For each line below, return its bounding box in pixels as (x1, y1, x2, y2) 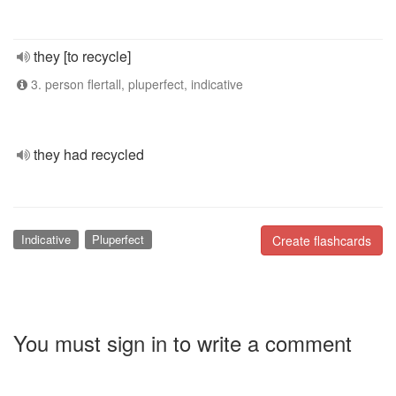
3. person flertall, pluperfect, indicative (27, 75, 243, 93)
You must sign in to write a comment (13, 326, 352, 358)
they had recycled (34, 144, 144, 164)
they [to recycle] (34, 46, 131, 66)
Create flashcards (272, 232, 371, 249)
